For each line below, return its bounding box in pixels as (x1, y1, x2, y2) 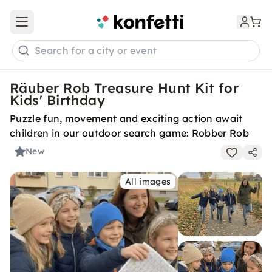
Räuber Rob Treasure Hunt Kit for (10, 80, 239, 97)
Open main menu (21, 21, 93, 33)
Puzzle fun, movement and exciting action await (10, 112, 243, 124)
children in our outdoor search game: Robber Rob (10, 127, 250, 139)
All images (125, 176, 171, 187)
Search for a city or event (35, 44, 157, 57)
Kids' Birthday (10, 92, 106, 109)
